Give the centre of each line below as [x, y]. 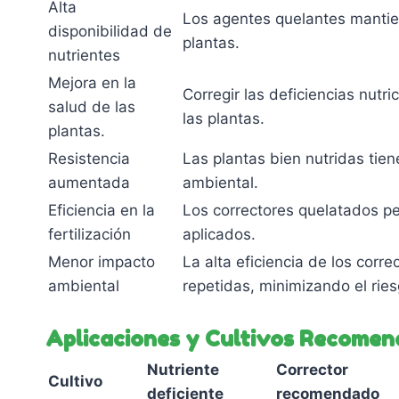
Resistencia [89, 158]
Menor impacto [102, 261]
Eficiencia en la [102, 210]
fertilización [90, 234]
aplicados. [219, 234]
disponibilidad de [110, 31]
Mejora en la [92, 82]
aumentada [89, 182]
